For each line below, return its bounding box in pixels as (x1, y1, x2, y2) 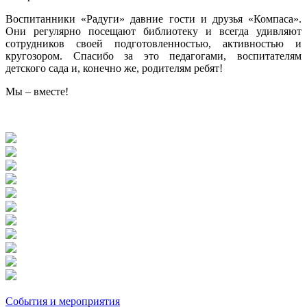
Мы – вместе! (5, 85, 69, 97)
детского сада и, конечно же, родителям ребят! (5, 62, 223, 74)
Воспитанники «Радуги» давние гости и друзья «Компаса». (5, 12, 302, 25)
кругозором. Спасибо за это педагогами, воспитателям (5, 49, 302, 62)
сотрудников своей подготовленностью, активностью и (5, 37, 302, 49)
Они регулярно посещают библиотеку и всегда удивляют (5, 25, 302, 37)
